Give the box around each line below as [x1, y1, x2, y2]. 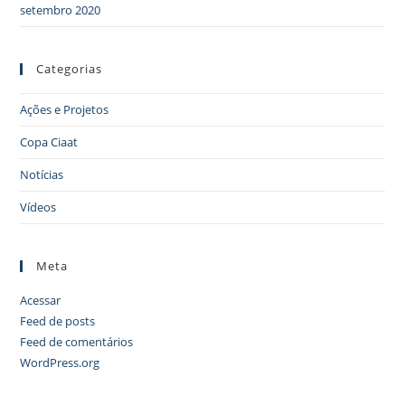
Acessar [20, 292, 61, 309]
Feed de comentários [20, 334, 134, 351]
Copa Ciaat [20, 134, 79, 151]
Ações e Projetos [20, 101, 109, 118]
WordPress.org [20, 354, 100, 372]
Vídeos [20, 199, 57, 216]
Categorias [36, 61, 103, 78]
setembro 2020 [20, 2, 101, 19]
